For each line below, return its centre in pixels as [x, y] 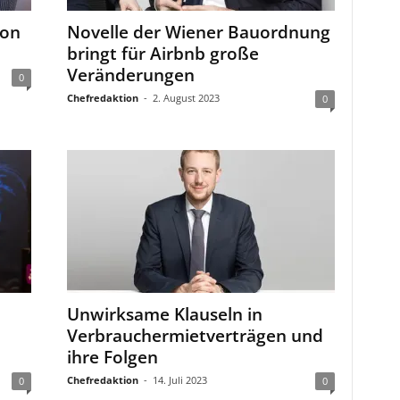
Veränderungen [130, 75]
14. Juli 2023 [179, 380]
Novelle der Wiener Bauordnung [198, 32]
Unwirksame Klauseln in [164, 314]
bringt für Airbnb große [162, 54]
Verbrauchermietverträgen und [195, 336]
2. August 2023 [186, 98]
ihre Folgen [112, 357]
